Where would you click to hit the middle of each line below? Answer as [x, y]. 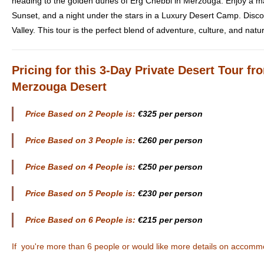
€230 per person [170, 193]
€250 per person [169, 166]
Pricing [34, 70]
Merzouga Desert [59, 86]
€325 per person [170, 113]
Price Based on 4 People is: [80, 166]
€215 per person [170, 220]
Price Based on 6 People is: [80, 220]
